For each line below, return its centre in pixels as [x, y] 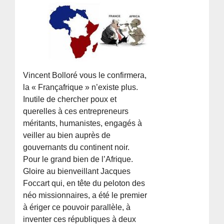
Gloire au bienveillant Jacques [77, 171]
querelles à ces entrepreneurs [76, 111]
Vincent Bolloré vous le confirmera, [85, 75]
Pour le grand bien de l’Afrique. [78, 159]
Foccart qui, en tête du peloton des [84, 183]
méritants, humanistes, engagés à [83, 123]
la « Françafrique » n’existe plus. [81, 87]
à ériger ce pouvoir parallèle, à [77, 207]
